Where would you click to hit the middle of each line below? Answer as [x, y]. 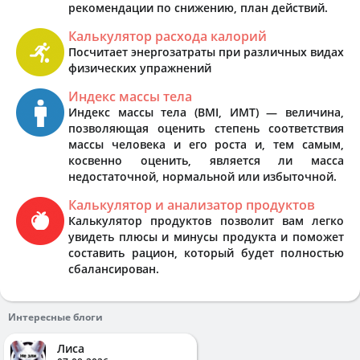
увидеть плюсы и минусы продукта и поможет [206, 236]
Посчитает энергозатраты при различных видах [206, 51]
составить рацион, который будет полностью [206, 252]
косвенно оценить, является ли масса [206, 160]
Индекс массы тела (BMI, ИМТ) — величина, [206, 112]
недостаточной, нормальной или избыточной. [202, 176]
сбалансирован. [114, 268]
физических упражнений [140, 67]
